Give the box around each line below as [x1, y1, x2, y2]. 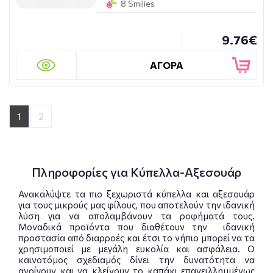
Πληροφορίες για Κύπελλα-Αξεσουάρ [32, 165, 241, 179]
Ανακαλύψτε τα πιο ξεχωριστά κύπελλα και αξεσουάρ [18, 188, 255, 199]
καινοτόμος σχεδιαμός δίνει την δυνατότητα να [18, 254, 255, 265]
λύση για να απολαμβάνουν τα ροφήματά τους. [18, 210, 255, 221]
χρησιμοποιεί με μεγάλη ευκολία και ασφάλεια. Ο [18, 243, 255, 254]
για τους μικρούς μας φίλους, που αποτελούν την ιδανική [18, 199, 255, 210]
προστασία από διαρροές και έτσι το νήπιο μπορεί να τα [18, 232, 255, 243]
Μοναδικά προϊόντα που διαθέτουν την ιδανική [18, 221, 255, 232]
